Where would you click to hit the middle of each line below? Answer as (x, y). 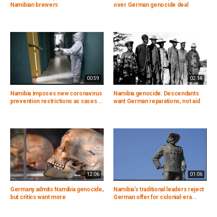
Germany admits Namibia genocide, (57, 190)
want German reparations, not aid (157, 101)
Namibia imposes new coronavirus (56, 93)
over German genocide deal (151, 5)
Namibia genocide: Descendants (156, 93)
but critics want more (38, 197)
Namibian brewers (34, 5)
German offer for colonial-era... (155, 197)
